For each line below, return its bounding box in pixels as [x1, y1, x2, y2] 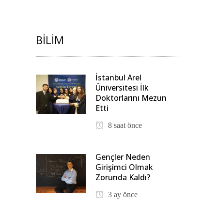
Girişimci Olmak [95, 161, 153, 172]
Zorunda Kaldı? [95, 171, 150, 183]
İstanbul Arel [95, 72, 141, 83]
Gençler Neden [95, 151, 150, 162]
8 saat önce [106, 121, 142, 129]
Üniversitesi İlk [95, 82, 149, 93]
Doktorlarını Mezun [95, 92, 167, 103]
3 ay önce [106, 190, 138, 199]
